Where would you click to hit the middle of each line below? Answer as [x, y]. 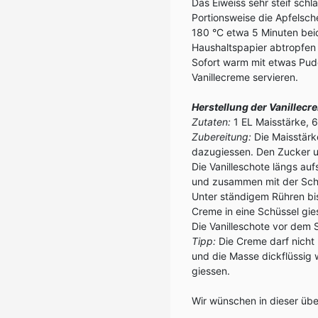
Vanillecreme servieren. [245, 77]
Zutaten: [211, 122]
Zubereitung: [221, 137]
